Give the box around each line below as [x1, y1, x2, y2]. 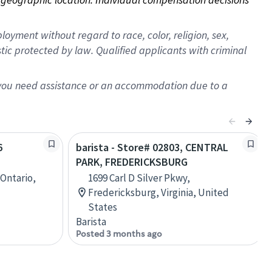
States [88, 200, 117, 214]
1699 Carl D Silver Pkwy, [88, 171, 190, 185]
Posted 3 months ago [76, 228, 162, 239]
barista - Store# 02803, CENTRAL [76, 140, 228, 154]
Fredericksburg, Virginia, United [88, 186, 229, 199]
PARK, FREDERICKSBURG [76, 155, 188, 169]
